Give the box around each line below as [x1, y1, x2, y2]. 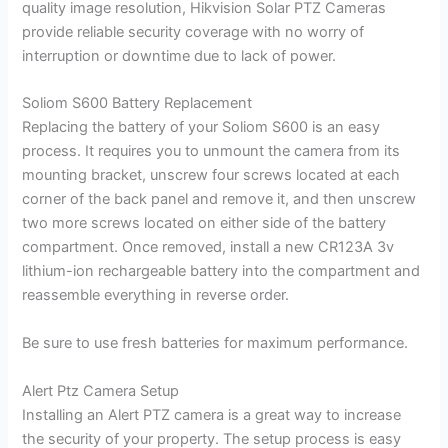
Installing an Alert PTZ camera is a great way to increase [22, 405, 402, 424]
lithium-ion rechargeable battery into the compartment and [22, 262, 421, 281]
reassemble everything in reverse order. [22, 286, 290, 305]
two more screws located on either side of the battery [22, 214, 387, 233]
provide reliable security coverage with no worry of [22, 23, 365, 42]
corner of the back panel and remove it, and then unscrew [22, 190, 417, 209]
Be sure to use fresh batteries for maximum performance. [22, 334, 409, 353]
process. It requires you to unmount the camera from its [22, 142, 401, 161]
